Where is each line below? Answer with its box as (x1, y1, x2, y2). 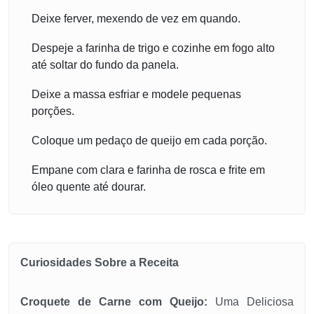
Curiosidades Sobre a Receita (20, 257, 179, 269)
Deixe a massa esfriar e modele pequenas (32, 88, 241, 101)
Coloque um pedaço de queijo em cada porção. (32, 135, 267, 147)
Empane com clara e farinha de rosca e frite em (32, 164, 265, 177)
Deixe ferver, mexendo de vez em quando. (32, 13, 240, 25)
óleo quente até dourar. (32, 181, 146, 193)
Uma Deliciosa (207, 296, 294, 308)
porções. (32, 105, 74, 118)
